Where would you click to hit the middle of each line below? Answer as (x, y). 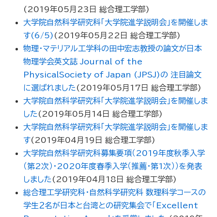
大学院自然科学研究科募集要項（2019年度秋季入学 (114, 153)
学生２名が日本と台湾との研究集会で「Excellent (110, 206)
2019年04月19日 (68, 140)
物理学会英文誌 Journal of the (83, 62)
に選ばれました (49, 88)
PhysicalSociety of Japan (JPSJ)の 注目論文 (112, 75)
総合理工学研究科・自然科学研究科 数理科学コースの (114, 193)
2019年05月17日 (114, 88)
